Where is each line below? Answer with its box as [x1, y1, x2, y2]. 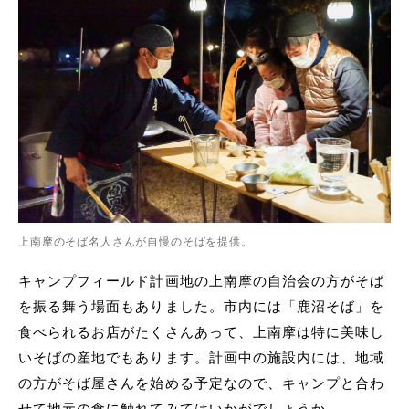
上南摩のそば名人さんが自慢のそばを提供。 [18, 235, 253, 249]
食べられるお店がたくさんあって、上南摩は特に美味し [18, 323, 385, 341]
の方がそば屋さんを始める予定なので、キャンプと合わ [18, 374, 385, 393]
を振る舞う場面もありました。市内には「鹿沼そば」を [18, 298, 385, 316]
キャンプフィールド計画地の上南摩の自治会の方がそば [18, 272, 385, 290]
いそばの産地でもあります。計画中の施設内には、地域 [18, 349, 385, 367]
